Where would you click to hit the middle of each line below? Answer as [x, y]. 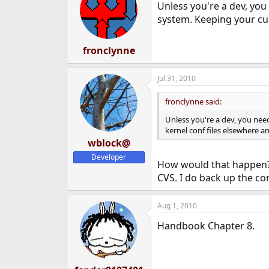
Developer [109, 157]
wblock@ [109, 143]
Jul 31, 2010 [176, 79]
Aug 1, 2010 [177, 206]
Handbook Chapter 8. [206, 226]
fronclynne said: [193, 102]
